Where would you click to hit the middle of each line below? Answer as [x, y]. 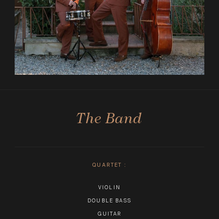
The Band [109, 118]
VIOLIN [109, 187]
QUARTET [107, 165]
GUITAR [109, 214]
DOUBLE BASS [109, 201]
